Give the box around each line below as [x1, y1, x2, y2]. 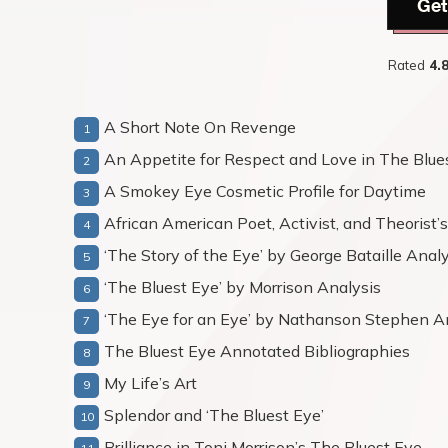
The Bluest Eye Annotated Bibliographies [104, 341, 410, 361]
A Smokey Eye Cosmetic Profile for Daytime [104, 181, 426, 201]
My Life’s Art [104, 373, 197, 393]
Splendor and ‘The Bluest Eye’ [104, 405, 324, 425]
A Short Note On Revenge [104, 117, 296, 137]
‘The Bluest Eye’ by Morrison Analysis [104, 277, 381, 297]
